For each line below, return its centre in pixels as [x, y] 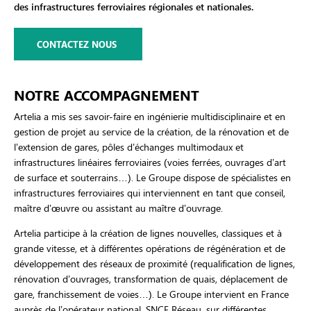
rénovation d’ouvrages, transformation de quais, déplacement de [151, 279]
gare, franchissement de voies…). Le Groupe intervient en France [151, 294]
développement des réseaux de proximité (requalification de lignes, [154, 264]
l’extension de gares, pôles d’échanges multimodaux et [129, 147]
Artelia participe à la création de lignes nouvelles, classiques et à [148, 233]
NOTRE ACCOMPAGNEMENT [107, 95]
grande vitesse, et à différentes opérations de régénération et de [150, 249]
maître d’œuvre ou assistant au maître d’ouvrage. [118, 208]
